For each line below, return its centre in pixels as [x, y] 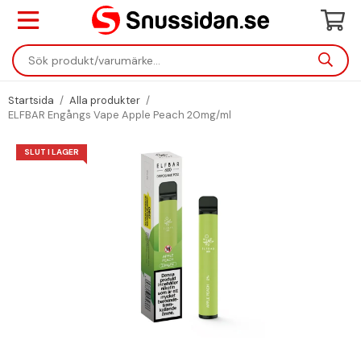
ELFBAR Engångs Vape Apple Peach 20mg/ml [120, 115]
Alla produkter [105, 100]
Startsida [31, 100]
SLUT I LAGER [52, 152]
